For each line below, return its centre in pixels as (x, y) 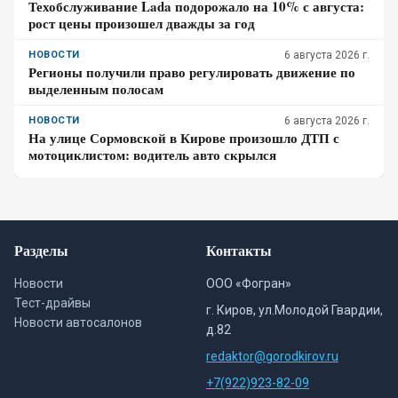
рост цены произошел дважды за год (142, 23)
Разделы (41, 250)
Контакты (239, 250)
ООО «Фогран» (249, 283)
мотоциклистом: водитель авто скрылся (152, 155)
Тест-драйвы (52, 303)
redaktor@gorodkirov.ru (272, 356)
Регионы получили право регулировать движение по (192, 72)
